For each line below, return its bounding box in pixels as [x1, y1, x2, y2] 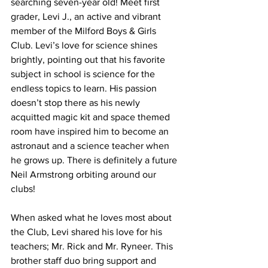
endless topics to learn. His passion [11, 83, 159, 93]
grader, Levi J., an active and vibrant [11, 11, 163, 22]
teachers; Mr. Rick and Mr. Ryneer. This [11, 240, 175, 251]
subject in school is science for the [11, 68, 157, 79]
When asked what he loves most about [11, 212, 174, 223]
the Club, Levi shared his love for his [11, 226, 165, 237]
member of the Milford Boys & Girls [11, 25, 159, 36]
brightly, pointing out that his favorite [11, 54, 167, 65]
